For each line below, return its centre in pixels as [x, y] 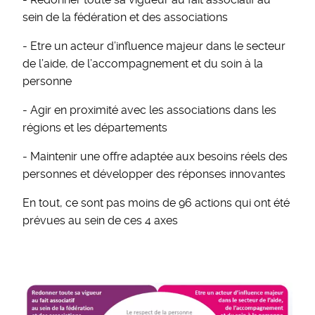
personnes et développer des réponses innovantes [154, 174]
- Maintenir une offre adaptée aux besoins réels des [155, 156]
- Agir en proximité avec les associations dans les [149, 110]
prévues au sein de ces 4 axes [100, 220]
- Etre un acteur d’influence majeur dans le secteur [154, 46]
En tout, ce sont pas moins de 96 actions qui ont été [156, 203]
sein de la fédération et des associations [125, 17]
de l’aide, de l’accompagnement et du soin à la [143, 64]
